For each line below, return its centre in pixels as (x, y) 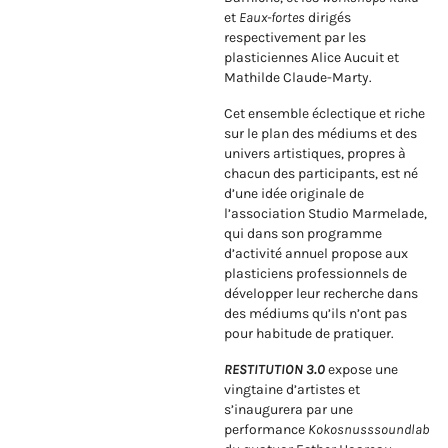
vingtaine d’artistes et (292, 390)
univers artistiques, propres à (315, 154)
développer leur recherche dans (321, 294)
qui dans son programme (303, 234)
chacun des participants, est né (321, 174)
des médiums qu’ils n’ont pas (315, 314)
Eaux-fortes (272, 18)
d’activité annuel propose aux (316, 254)
